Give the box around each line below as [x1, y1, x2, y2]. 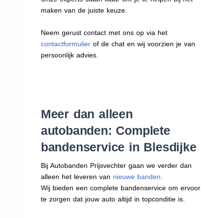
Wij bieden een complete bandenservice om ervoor [40, 184, 200, 192]
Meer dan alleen [40, 107, 133, 121]
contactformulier [40, 40, 91, 48]
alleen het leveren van [40, 173, 113, 181]
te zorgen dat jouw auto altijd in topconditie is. [40, 195, 185, 203]
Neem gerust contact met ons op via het [40, 29, 167, 37]
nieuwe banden [112, 173, 161, 181]
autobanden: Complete [40, 124, 170, 138]
